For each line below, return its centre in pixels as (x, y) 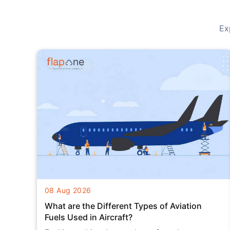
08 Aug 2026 (68, 190)
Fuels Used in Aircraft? (89, 217)
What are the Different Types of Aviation (123, 206)
